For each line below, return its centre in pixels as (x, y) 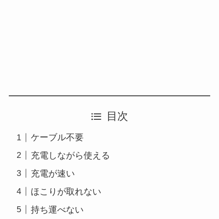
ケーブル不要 (57, 138)
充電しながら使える (70, 155)
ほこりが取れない (66, 191)
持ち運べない (57, 209)
